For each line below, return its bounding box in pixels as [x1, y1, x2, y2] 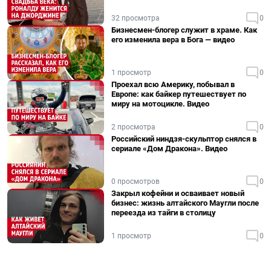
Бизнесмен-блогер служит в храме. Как [111, 25, 257, 34]
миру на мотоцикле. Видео [111, 99, 209, 108]
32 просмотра [111, 14, 160, 22]
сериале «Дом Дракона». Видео [111, 144, 227, 153]
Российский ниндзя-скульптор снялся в [111, 134, 256, 143]
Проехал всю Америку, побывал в [111, 80, 235, 89]
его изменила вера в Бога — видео [111, 35, 235, 44]
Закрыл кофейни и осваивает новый [111, 189, 244, 198]
